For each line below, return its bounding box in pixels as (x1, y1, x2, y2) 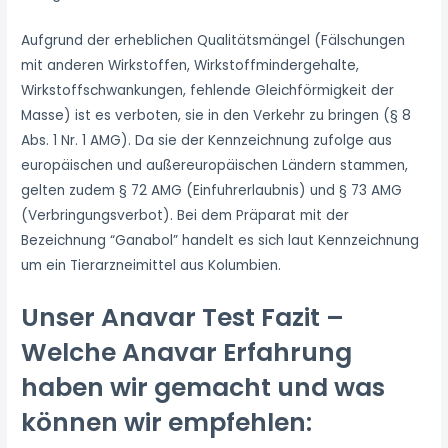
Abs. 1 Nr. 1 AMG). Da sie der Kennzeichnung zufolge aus (21, 131, 393, 151)
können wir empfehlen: (21, 405, 313, 441)
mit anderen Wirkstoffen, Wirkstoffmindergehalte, (21, 56, 360, 76)
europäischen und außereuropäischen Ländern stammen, (21, 156, 409, 176)
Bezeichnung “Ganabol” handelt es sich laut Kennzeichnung (21, 231, 420, 251)
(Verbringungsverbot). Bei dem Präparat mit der (21, 206, 350, 226)
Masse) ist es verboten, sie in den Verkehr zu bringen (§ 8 (21, 106, 412, 126)
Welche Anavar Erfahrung (21, 335, 353, 371)
